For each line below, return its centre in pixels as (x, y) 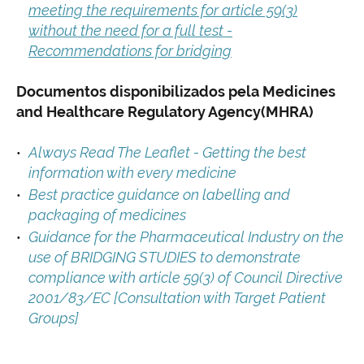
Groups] (54, 318)
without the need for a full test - (130, 30)
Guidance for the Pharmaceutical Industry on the (186, 236)
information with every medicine (132, 172)
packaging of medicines (107, 214)
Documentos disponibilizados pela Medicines (176, 91)
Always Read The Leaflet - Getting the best (167, 152)
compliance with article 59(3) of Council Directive (186, 277)
